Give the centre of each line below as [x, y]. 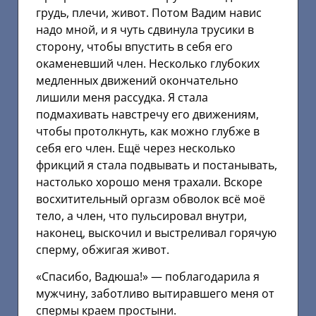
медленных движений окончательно [137, 80]
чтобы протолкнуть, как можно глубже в [148, 131]
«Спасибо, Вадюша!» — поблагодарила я [148, 277]
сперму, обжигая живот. [103, 249]
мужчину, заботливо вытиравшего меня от [155, 294]
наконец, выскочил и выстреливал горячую [156, 232]
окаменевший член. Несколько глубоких [148, 63]
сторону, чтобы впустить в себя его [134, 46]
